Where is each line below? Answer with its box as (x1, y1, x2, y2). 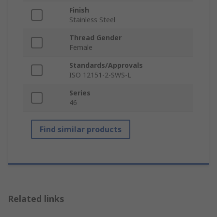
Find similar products (40, 124, 122, 135)
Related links (8, 193, 64, 205)
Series (69, 88, 91, 98)
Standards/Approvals (69, 61, 143, 70)
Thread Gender (69, 33, 122, 43)
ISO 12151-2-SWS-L (69, 70, 131, 80)
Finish (69, 5, 89, 15)
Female (69, 43, 93, 52)
